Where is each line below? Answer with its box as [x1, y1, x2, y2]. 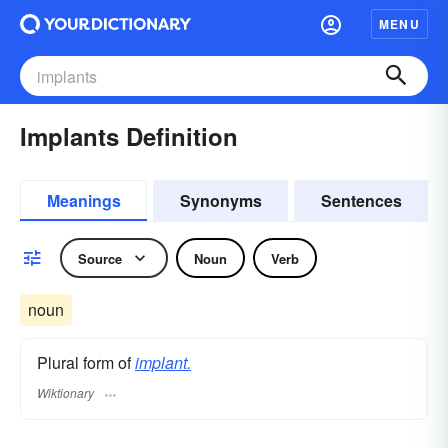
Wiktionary [37, 384, 94, 402]
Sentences [320, 189, 402, 212]
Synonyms [179, 189, 262, 212]
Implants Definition [20, 119, 238, 153]
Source [78, 248, 122, 268]
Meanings [46, 189, 121, 212]
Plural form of [37, 351, 135, 374]
